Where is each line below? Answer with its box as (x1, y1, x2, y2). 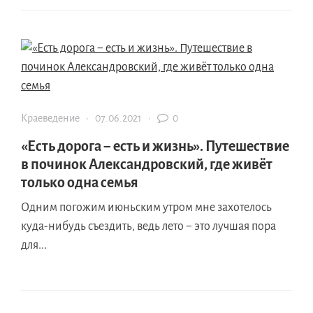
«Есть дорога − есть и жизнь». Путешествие (21, 138, 289, 154)
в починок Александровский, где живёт (21, 156, 272, 172)
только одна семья (21, 174, 138, 190)
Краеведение (21, 112, 80, 124)
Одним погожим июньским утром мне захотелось (21, 201, 272, 214)
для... (21, 238, 47, 252)
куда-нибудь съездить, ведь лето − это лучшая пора (21, 219, 276, 233)
